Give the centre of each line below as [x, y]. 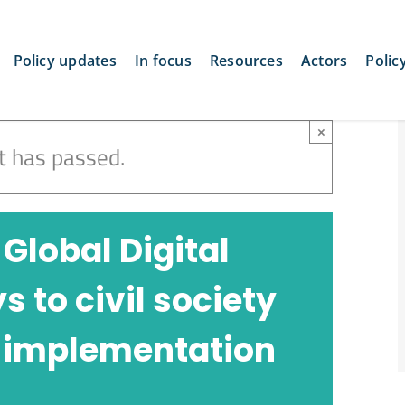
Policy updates [65, 61]
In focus [163, 61]
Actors [324, 61]
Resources [246, 61]
